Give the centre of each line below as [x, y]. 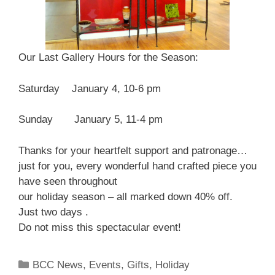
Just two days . [53, 212]
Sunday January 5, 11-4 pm [91, 120]
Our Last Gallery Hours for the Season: [108, 58]
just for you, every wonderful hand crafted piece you [137, 166]
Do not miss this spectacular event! [100, 227]
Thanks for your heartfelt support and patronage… [133, 150]
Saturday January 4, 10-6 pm [90, 88]
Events [105, 265]
